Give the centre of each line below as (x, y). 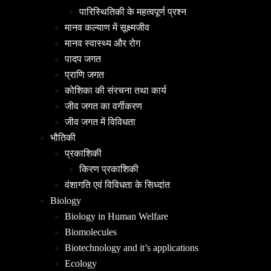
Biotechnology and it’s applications (132, 247)
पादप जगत (83, 59)
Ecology (81, 263)
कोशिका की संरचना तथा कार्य (116, 90)
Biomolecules (91, 232)
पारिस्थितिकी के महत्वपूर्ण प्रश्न (133, 11)
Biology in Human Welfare (116, 216)
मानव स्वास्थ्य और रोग (103, 43)
